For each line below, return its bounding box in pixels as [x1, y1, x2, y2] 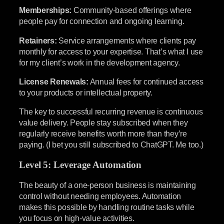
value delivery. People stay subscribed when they [19, 118, 188, 127]
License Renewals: [19, 76, 88, 86]
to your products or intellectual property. [19, 87, 152, 97]
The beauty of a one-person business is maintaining [19, 180, 196, 190]
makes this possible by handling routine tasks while [19, 202, 194, 212]
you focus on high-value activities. [19, 213, 134, 223]
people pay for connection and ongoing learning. [19, 16, 184, 26]
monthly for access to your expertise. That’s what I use [19, 46, 203, 56]
